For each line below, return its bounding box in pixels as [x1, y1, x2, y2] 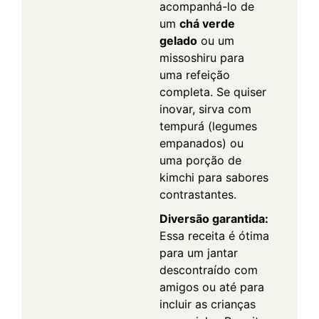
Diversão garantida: [159, 211, 268, 226]
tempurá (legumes [159, 118, 257, 133]
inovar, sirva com [159, 101, 251, 116]
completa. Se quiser [159, 84, 266, 99]
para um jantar [159, 245, 238, 260]
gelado [159, 33, 197, 48]
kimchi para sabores [159, 169, 268, 184]
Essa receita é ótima [159, 228, 269, 243]
